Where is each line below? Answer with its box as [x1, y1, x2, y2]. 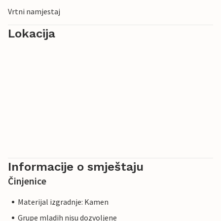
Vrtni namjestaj [8, 6, 60, 17]
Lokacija [8, 27, 55, 41]
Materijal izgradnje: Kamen [18, 197, 109, 207]
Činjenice [8, 175, 46, 187]
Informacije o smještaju [8, 160, 144, 174]
